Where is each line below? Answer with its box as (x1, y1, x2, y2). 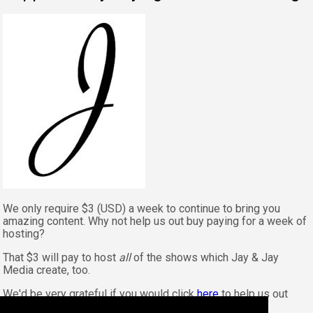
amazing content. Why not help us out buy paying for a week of (3, 214, 307, 228)
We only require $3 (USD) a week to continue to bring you (3, 202, 280, 216)
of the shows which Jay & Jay (131, 251, 279, 265)
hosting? (3, 227, 45, 241)
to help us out (219, 287, 288, 301)
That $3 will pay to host (3, 251, 119, 265)
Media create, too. (3, 263, 90, 277)
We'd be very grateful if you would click (3, 287, 197, 301)
